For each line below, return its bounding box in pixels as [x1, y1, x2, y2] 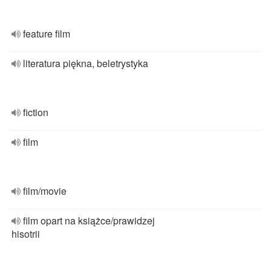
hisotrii [11, 227, 40, 241]
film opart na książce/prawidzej [23, 214, 155, 227]
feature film [23, 27, 70, 41]
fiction [23, 105, 48, 119]
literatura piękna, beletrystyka [23, 56, 148, 70]
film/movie [23, 184, 67, 198]
